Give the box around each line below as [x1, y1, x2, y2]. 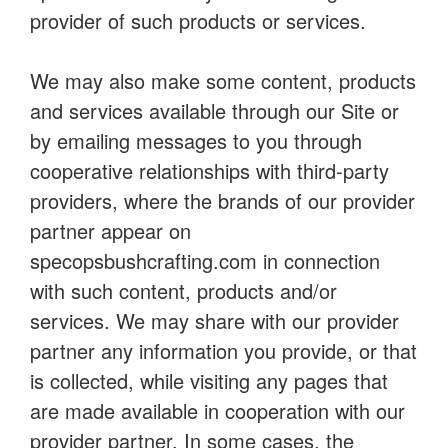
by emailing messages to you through [30, 126, 362, 155]
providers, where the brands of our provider [30, 186, 415, 215]
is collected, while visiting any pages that [30, 366, 388, 395]
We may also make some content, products [30, 66, 416, 95]
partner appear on [30, 216, 191, 245]
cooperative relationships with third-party [30, 156, 389, 185]
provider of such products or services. [30, 6, 366, 35]
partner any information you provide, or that [30, 336, 417, 365]
